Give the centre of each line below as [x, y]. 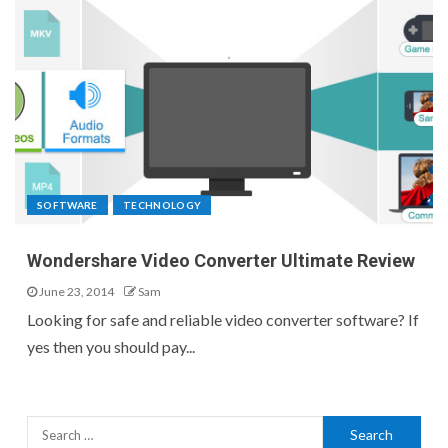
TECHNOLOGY [162, 205]
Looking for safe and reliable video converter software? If [223, 320]
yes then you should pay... [111, 347]
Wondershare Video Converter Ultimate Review [221, 261]
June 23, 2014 [75, 292]
